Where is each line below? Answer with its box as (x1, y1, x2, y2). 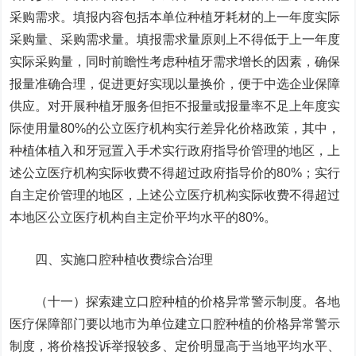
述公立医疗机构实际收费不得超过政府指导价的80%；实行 (10, 166, 341, 180)
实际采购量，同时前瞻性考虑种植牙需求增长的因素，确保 (10, 55, 341, 68)
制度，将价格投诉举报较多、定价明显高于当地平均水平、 (10, 339, 341, 353)
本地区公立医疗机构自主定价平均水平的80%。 (10, 211, 277, 224)
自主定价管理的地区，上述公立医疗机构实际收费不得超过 (10, 188, 341, 202)
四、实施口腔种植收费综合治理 (35, 253, 214, 266)
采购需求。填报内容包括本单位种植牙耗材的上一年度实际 (10, 10, 341, 24)
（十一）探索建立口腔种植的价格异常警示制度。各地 (10, 295, 341, 308)
